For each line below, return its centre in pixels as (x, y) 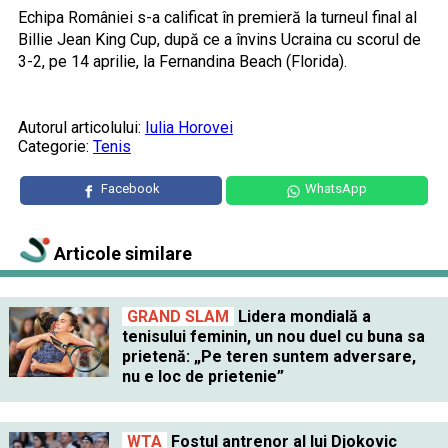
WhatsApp (336, 188)
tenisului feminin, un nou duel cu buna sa (273, 336)
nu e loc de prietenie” (202, 376)
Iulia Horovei (188, 127)
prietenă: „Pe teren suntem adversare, (268, 356)
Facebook (130, 188)
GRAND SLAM (177, 316)
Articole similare (121, 253)
